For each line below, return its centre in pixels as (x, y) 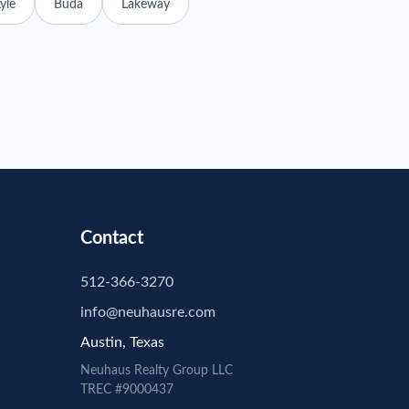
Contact (112, 238)
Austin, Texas (122, 342)
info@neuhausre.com (148, 312)
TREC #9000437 (127, 390)
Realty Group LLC (182, 371)
